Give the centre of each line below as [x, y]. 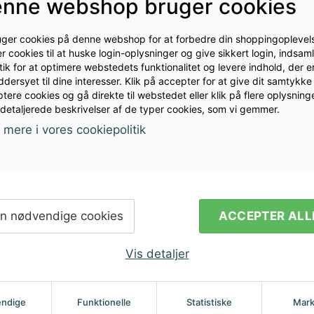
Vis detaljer [157, 254]
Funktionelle [104, 302]
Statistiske [209, 302]
